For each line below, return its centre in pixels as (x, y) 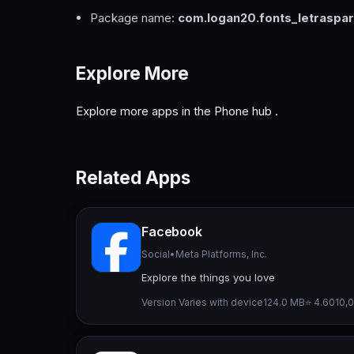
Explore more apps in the (145, 111)
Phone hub (245, 111)
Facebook (172, 231)
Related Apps (133, 178)
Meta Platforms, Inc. (221, 254)
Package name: (134, 18)
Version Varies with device (202, 302)
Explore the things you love (208, 277)
